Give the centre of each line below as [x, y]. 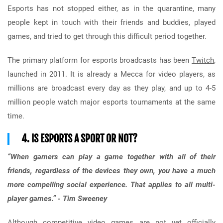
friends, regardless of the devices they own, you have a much [111, 170]
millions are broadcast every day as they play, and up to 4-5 [111, 88]
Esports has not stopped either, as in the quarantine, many [111, 8]
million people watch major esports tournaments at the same [111, 102]
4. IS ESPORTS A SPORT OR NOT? [79, 138]
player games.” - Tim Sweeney [57, 198]
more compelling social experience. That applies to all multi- [111, 184]
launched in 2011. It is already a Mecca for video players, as [111, 74]
